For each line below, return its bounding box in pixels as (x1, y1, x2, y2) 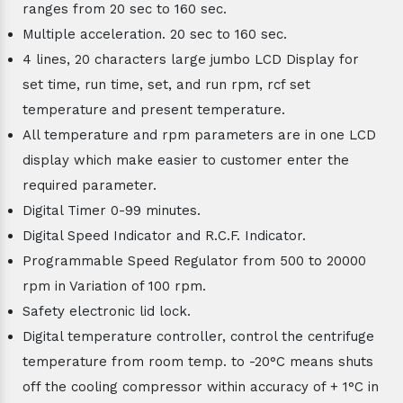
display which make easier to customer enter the (22, 151, 349, 168)
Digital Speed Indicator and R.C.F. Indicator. (22, 227, 306, 244)
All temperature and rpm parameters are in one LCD (22, 126, 376, 143)
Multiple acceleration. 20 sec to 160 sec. (22, 25, 287, 42)
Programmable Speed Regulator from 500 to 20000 (22, 252, 366, 269)
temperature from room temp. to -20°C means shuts (22, 353, 373, 370)
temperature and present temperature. (22, 101, 285, 118)
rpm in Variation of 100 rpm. (22, 277, 206, 294)
